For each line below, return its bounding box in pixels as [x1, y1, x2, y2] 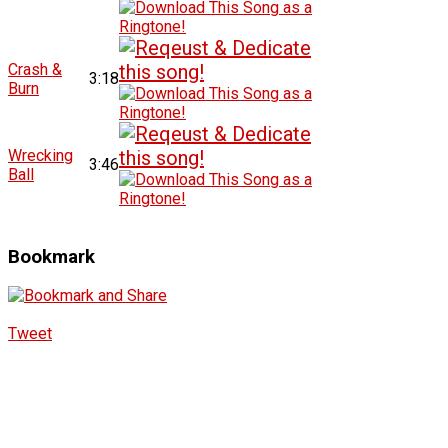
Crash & [8, 59, 63, 79]
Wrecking [8, 145, 74, 165]
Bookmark [8, 245, 95, 268]
